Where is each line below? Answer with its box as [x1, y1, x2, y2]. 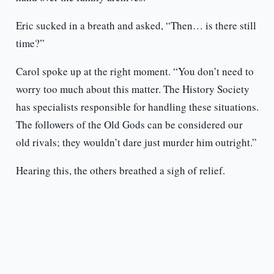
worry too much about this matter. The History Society [15, 82, 250, 97]
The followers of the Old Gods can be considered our [15, 117, 243, 132]
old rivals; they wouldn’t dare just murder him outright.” [15, 135, 257, 150]
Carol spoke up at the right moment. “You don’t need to [15, 64, 254, 79]
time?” [15, 36, 45, 51]
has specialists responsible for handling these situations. [15, 100, 259, 114]
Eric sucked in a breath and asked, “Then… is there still [15, 18, 256, 33]
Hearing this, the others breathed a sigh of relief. [15, 163, 225, 178]
